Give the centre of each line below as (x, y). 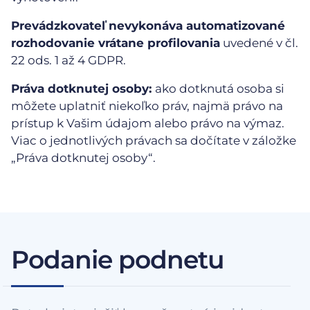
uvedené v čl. (259, 43)
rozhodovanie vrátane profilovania (116, 43)
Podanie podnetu (118, 260)
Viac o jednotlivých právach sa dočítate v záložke (154, 140)
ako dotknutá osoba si (220, 88)
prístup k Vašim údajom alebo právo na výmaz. (148, 123)
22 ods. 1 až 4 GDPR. (69, 60)
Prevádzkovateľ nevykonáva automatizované (148, 25)
